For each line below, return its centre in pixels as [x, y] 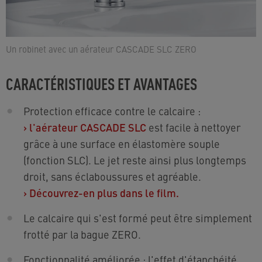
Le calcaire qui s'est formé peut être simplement [138, 218]
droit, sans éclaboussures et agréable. [112, 176]
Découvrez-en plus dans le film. [104, 192]
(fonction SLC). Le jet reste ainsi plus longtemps [135, 160]
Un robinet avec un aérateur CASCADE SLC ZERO [101, 49]
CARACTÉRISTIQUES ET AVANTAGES [101, 83]
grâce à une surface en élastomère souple [122, 143]
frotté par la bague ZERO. [82, 234]
